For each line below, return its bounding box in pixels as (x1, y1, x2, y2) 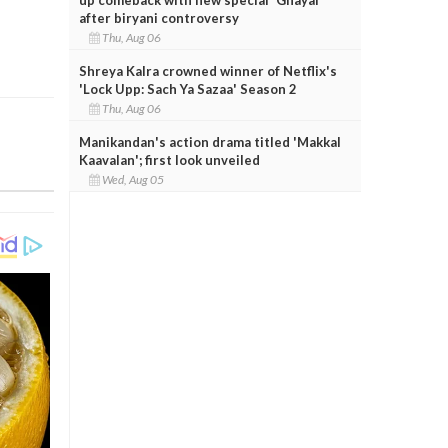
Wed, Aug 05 (99, 171, 168, 187)
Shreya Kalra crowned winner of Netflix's (78, 62, 337, 79)
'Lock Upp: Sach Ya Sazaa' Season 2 (78, 80, 297, 97)
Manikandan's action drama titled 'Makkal (78, 133, 341, 150)
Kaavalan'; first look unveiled (78, 151, 260, 168)
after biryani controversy (78, 9, 239, 26)
